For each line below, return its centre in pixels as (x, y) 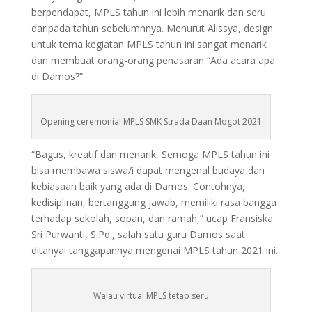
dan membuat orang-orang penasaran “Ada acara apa (153, 61)
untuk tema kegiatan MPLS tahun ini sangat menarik (149, 45)
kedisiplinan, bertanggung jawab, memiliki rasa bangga (154, 203)
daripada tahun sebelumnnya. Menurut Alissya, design (152, 29)
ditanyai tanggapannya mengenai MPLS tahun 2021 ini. (154, 251)
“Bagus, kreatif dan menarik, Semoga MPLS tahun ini (150, 155)
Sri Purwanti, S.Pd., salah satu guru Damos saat (138, 235)
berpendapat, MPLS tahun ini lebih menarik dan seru (148, 13)
